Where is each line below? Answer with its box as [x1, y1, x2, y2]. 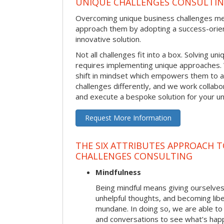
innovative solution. [75, 34, 141, 44]
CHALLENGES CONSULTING [75, 150, 192, 162]
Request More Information [84, 113, 171, 123]
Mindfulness [95, 167, 141, 177]
